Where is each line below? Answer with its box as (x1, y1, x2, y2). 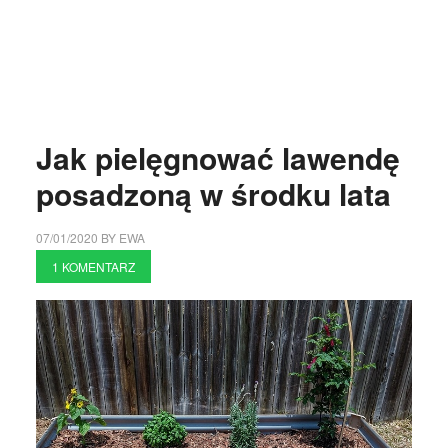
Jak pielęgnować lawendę (35, 136, 400, 179)
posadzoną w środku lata (35, 172, 391, 215)
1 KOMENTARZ (51, 258, 135, 275)
